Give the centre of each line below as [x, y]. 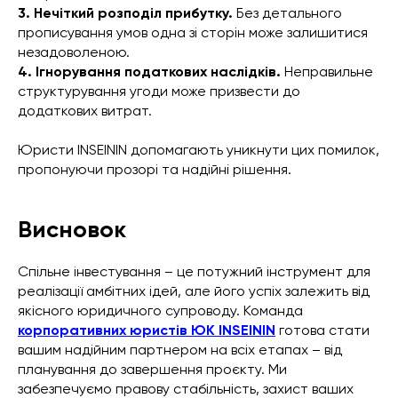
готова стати [322, 330]
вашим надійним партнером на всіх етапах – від [180, 350]
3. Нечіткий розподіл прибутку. [125, 13]
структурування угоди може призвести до [159, 91]
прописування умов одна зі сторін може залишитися [193, 32]
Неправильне [327, 72]
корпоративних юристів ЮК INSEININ [147, 330]
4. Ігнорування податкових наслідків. [149, 72]
